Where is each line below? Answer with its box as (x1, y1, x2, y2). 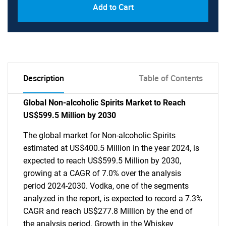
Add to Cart (92, 2, 134, 13)
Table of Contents (139, 73, 203, 84)
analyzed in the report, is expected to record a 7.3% (23, 194, 202, 203)
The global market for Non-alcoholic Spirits (23, 131, 176, 140)
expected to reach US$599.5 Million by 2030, (23, 156, 181, 165)
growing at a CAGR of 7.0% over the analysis (23, 168, 181, 178)
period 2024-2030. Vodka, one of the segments (23, 181, 189, 191)
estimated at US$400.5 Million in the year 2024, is (23, 143, 199, 153)
